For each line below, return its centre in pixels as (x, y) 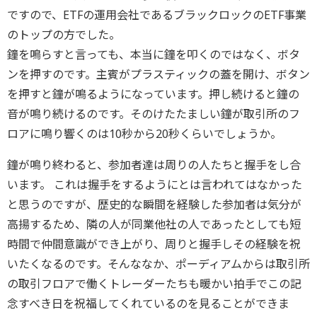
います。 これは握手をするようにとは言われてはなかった (155, 185)
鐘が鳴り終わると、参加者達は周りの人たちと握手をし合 (154, 165)
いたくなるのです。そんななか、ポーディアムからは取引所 (158, 264)
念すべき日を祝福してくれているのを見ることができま (148, 304)
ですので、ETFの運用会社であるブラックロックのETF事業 (157, 15)
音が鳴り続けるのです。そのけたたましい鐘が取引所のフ (154, 114)
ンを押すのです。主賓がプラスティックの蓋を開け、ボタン (158, 74)
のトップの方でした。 (65, 35)
